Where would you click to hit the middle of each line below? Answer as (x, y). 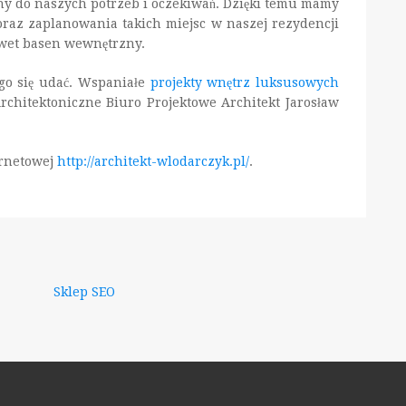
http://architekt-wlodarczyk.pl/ (153, 162)
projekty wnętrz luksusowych (244, 83)
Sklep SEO (84, 292)
